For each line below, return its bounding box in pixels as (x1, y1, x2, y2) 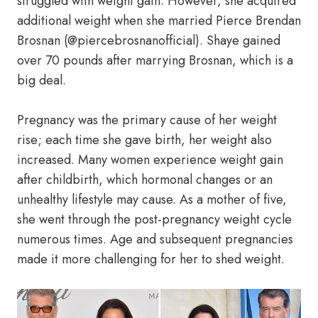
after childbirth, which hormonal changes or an (17, 170, 273, 189)
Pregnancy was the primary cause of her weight (17, 111, 277, 129)
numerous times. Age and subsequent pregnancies (17, 230, 293, 248)
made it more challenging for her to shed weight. (17, 250, 285, 268)
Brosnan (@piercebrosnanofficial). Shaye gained (17, 31, 280, 50)
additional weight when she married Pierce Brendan (17, 11, 301, 30)
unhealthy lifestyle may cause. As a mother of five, (17, 190, 287, 209)
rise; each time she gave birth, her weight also (17, 131, 272, 149)
